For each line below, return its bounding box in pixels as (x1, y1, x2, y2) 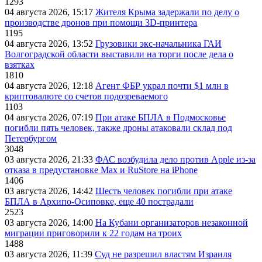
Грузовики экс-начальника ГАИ (95, 39, 222, 49)
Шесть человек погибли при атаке (95, 186, 232, 196)
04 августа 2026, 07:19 (5, 112, 95, 123)
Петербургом (5, 133, 57, 144)
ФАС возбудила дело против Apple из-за (95, 154, 256, 165)
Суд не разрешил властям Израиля (95, 249, 232, 260)
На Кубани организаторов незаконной (95, 218, 248, 228)
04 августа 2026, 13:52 (5, 39, 95, 49)
